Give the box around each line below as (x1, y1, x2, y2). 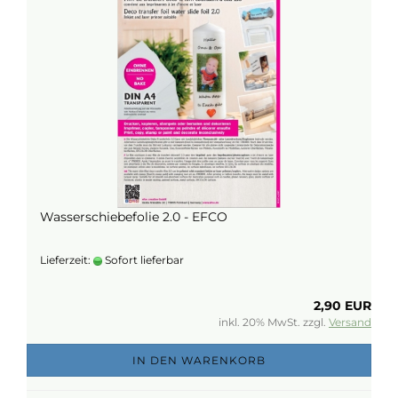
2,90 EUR (314, 298, 371, 314)
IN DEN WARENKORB (132, 354, 266, 367)
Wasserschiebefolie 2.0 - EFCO (40, 209, 227, 225)
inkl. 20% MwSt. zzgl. (219, 315, 329, 329)
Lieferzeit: (40, 253, 93, 267)
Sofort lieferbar (102, 253, 184, 267)
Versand (329, 315, 371, 329)
